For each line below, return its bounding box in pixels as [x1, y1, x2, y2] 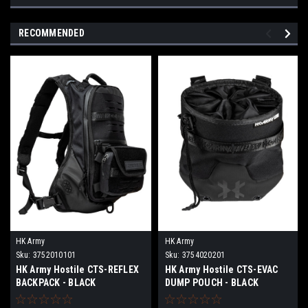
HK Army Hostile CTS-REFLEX [15, 263, 139, 275]
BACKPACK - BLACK [15, 276, 96, 288]
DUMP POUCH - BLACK [164, 276, 258, 288]
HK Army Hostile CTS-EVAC [164, 263, 278, 275]
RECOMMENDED [19, 27, 85, 38]
